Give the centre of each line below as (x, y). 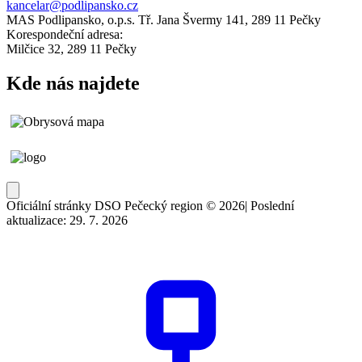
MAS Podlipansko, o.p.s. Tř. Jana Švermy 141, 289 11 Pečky (164, 20)
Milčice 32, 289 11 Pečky (72, 49)
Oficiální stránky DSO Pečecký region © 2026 (126, 205)
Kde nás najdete (73, 83)
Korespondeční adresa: (66, 35)
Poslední (272, 205)
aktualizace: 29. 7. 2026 (67, 220)
